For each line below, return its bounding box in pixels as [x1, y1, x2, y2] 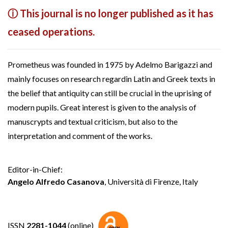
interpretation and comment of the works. [8, 130, 152, 140]
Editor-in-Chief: [8, 164, 63, 174]
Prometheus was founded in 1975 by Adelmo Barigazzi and [8, 59, 212, 69]
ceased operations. [8, 25, 95, 38]
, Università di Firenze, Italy [104, 176, 198, 186]
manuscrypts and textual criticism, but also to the [8, 116, 178, 126]
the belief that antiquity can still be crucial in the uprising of [8, 88, 212, 98]
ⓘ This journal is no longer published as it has [8, 7, 213, 19]
